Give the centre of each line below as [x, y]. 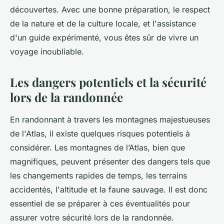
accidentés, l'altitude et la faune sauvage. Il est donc [109, 189]
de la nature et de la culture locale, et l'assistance [103, 23]
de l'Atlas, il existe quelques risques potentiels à [100, 133]
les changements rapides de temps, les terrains [98, 175]
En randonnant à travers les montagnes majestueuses [110, 119]
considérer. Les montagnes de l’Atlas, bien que [97, 147]
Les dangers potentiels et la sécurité [108, 82]
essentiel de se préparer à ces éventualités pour [100, 203]
